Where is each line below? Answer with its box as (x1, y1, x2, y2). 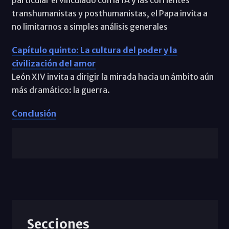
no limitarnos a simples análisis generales (11, 21, 168, 32)
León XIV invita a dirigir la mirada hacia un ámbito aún (11, 71, 214, 82)
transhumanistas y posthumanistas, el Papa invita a (11, 8, 208, 18)
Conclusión (11, 108, 56, 119)
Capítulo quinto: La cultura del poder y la (11, 44, 177, 55)
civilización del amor (11, 58, 96, 68)
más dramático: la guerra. (11, 84, 110, 95)
